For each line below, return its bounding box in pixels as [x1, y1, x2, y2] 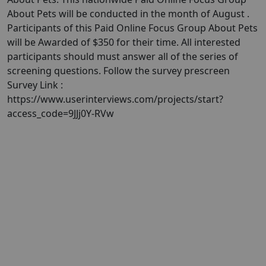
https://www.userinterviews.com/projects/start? [7, 93, 223, 106]
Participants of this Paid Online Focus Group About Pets [7, 21, 258, 34]
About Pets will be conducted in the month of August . [7, 7, 249, 20]
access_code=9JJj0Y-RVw [7, 107, 114, 120]
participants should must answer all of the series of [7, 50, 238, 63]
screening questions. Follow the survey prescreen [7, 64, 230, 77]
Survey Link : [7, 78, 63, 91]
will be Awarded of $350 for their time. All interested [7, 36, 240, 49]
